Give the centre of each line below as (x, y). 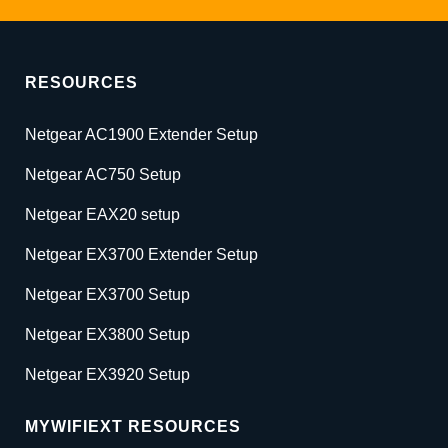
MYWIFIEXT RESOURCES (133, 427)
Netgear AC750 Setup (103, 175)
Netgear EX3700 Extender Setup (141, 255)
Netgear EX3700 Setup (107, 295)
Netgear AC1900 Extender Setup (141, 135)
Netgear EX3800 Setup (107, 335)
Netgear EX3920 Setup (107, 375)
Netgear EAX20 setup (102, 215)
